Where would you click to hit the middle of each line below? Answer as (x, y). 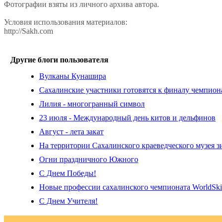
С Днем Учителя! (68, 201)
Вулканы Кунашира (73, 76)
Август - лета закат (71, 132)
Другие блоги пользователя (59, 60)
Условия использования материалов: (66, 22)
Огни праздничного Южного (89, 160)
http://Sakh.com (28, 31)
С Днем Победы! (68, 173)
